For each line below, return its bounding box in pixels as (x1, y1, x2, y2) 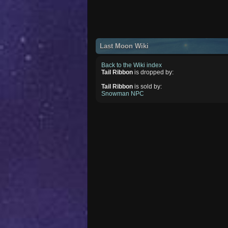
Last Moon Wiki (100, 42, 149, 50)
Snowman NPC (101, 90, 145, 97)
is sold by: (133, 82, 162, 90)
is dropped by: (133, 68, 174, 76)
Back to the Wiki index (101, 61, 162, 69)
